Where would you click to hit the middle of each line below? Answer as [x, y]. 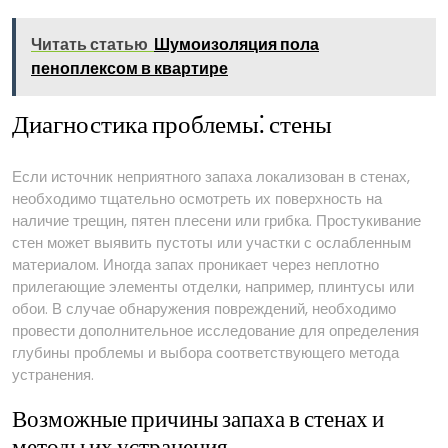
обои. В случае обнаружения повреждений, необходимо [204, 308]
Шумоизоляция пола [236, 44]
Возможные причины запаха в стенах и [198, 420]
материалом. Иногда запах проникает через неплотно [195, 264]
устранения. [53, 374]
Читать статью [89, 44]
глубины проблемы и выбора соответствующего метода [205, 352]
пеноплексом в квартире [129, 68]
